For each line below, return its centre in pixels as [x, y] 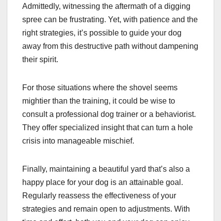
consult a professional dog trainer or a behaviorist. [109, 114]
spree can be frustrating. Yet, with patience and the [110, 20]
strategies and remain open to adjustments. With [106, 209]
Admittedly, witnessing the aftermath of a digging [106, 6]
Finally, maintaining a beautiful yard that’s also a [106, 169]
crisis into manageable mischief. [78, 141]
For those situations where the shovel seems [100, 88]
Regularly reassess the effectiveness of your [99, 196]
